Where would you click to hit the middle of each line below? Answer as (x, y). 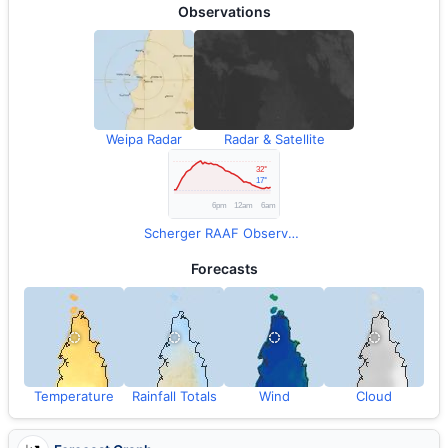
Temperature (74, 396)
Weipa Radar (144, 139)
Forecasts (224, 268)
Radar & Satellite (274, 139)
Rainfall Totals (174, 396)
